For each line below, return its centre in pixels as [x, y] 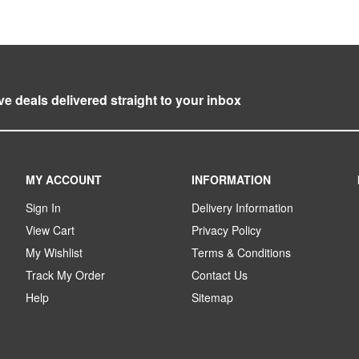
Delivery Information [242, 208]
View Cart [50, 230]
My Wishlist [54, 253]
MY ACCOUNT [64, 180]
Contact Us [219, 275]
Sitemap [212, 298]
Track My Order [66, 275]
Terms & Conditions [241, 253]
